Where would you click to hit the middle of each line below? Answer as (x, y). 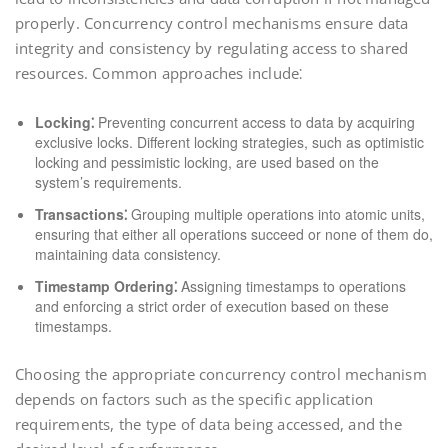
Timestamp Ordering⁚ (106, 286)
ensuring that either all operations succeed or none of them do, (234, 234)
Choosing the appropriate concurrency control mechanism (221, 374)
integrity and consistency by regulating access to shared (212, 48)
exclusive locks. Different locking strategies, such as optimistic (229, 142)
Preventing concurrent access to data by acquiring (254, 122)
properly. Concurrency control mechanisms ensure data (212, 23)
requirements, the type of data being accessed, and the (208, 424)
